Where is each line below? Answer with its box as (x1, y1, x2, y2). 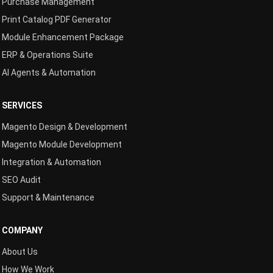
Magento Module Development (2, 140, 122, 149)
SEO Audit (2, 175, 41, 185)
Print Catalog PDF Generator (2, 15, 112, 24)
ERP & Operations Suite (2, 50, 93, 60)
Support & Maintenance (2, 193, 94, 202)
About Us (2, 247, 38, 257)
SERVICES (2, 101, 42, 110)
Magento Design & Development (2, 122, 127, 132)
